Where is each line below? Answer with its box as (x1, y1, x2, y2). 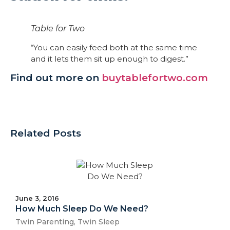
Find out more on (10, 71, 102, 84)
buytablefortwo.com (102, 71, 208, 84)
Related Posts (10, 127, 81, 139)
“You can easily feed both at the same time (31, 42, 197, 52)
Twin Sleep (78, 217, 120, 226)
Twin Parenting (15, 217, 74, 226)
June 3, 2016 (15, 194, 59, 202)
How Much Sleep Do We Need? (15, 203, 148, 214)
